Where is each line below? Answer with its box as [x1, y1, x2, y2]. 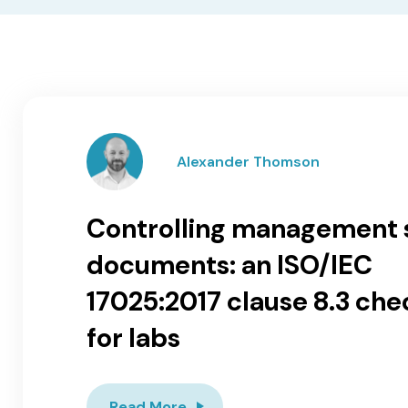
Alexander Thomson [177, 151, 321, 171]
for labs [86, 320, 180, 355]
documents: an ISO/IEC [86, 247, 372, 282]
